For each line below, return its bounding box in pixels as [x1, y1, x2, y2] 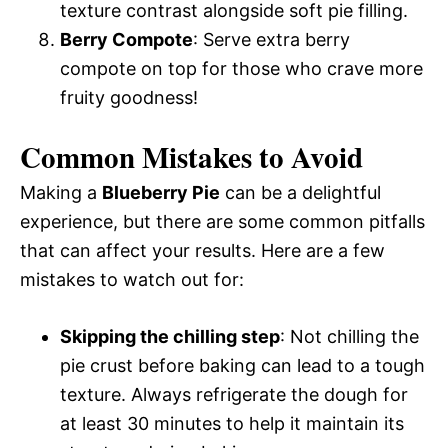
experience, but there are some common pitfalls [20, 210, 425, 232]
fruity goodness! [60, 86, 198, 108]
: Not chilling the [280, 325, 419, 347]
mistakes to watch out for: [20, 268, 244, 290]
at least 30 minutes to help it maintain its [60, 412, 404, 434]
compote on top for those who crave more [60, 57, 423, 79]
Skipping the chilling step [60, 325, 280, 347]
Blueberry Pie [102, 181, 220, 203]
